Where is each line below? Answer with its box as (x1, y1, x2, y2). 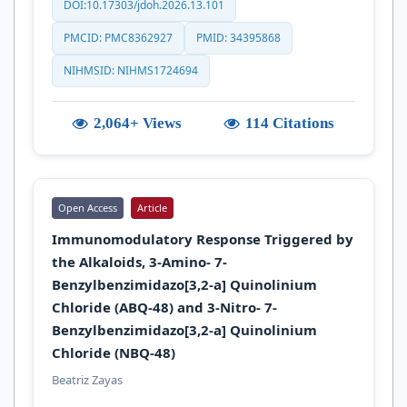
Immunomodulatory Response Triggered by (52, 229, 353, 248)
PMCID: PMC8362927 (64, 29, 173, 45)
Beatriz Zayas (52, 371, 123, 388)
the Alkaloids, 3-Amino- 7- (52, 252, 227, 271)
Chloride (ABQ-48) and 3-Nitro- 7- (52, 297, 277, 316)
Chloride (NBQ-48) (52, 342, 175, 362)
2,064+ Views (94, 114, 183, 132)
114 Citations (244, 114, 334, 132)
